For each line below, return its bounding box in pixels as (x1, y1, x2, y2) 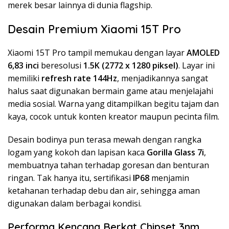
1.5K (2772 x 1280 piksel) (83, 59, 178, 71)
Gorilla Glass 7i (147, 146, 204, 158)
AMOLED (187, 47, 220, 58)
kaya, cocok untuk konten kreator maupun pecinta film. (8, 110, 219, 122)
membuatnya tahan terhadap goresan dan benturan (8, 159, 209, 171)
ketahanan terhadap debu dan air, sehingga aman (8, 185, 200, 196)
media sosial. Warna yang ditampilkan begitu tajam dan (8, 98, 219, 109)
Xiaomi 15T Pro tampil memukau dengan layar (8, 47, 187, 58)
